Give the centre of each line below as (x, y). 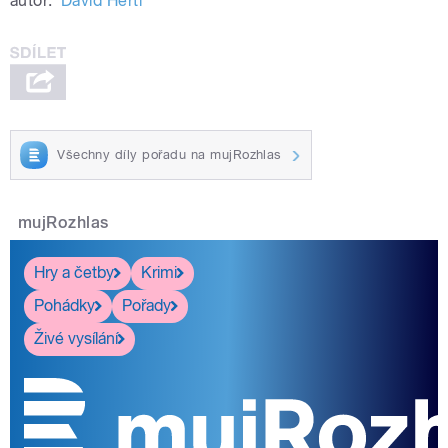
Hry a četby (74, 273)
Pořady (146, 306)
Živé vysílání (76, 339)
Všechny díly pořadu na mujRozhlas (169, 155)
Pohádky (64, 306)
